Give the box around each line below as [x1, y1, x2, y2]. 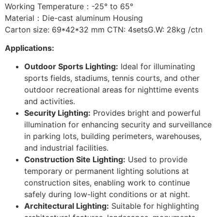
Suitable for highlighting [109, 201, 199, 211]
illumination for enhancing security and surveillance [24, 120, 212, 130]
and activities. [24, 96, 75, 107]
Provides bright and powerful [91, 108, 201, 118]
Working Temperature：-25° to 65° [5, 1, 133, 11]
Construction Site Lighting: [24, 155, 125, 165]
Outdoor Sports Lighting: [24, 62, 118, 72]
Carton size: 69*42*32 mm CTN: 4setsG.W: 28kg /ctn [5, 24, 202, 34]
